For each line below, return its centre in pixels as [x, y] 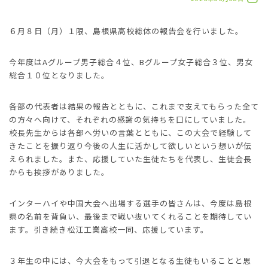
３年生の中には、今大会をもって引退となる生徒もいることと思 [130, 261]
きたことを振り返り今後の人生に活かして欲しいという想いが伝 [130, 146]
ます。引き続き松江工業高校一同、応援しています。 [109, 229]
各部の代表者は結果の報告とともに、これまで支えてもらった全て [134, 106]
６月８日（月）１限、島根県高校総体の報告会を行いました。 [126, 31]
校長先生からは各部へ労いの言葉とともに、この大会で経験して [130, 133]
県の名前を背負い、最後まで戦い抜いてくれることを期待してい [130, 216]
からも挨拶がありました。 [59, 172]
